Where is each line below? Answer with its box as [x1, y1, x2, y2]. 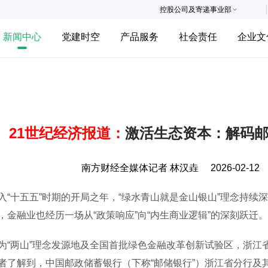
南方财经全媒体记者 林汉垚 [81, 163, 199, 173]
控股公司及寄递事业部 [160, 5, 232, 14]
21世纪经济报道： [9, 125, 125, 141]
